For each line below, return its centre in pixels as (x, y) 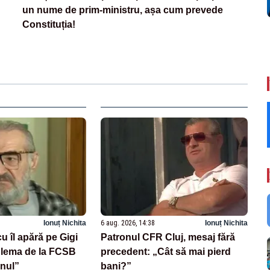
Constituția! (49, 25)
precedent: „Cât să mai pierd (166, 251)
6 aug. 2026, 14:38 (128, 223)
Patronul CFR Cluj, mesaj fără (168, 237)
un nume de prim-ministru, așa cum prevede (123, 10)
